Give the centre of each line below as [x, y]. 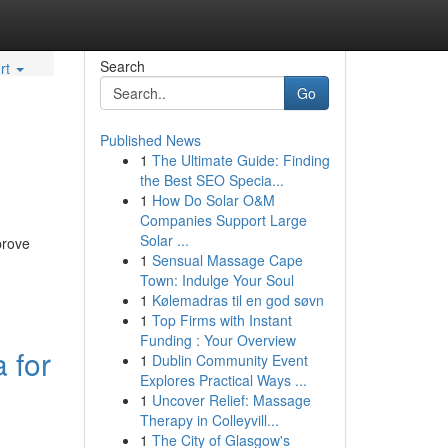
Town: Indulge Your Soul [216, 280]
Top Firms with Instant [221, 320]
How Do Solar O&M [213, 200]
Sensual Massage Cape [227, 260]
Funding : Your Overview [217, 340]
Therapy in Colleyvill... [209, 420]
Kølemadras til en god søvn [237, 300]
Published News [150, 140]
